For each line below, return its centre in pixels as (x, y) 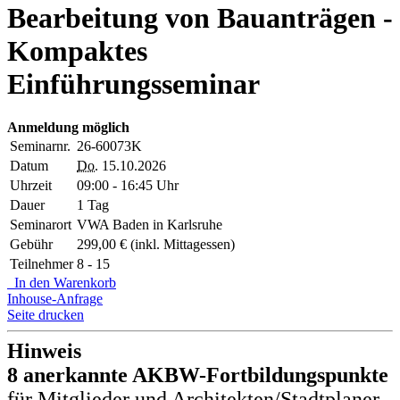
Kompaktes (77, 50)
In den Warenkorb (62, 283)
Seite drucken (46, 315)
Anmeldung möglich (68, 128)
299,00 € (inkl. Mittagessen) (156, 245)
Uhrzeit (31, 186)
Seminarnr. (40, 146)
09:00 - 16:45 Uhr (128, 186)
